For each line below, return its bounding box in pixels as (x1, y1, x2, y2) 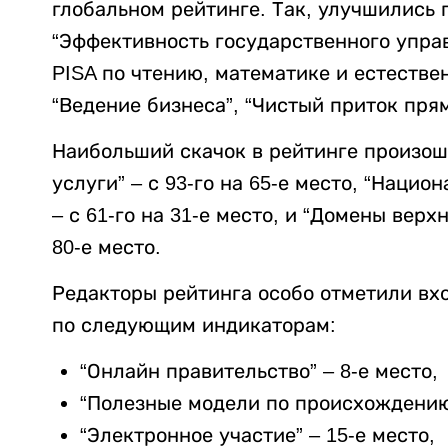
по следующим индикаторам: (52, 313, 336, 336)
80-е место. (52, 235, 161, 258)
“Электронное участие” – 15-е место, (80, 423, 435, 446)
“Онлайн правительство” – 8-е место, (80, 359, 438, 382)
